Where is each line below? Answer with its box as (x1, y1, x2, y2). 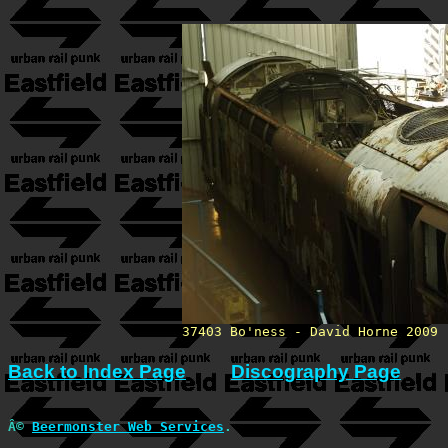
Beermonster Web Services (32, 419, 224, 435)
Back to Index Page (8, 360, 186, 382)
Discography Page (231, 360, 401, 382)
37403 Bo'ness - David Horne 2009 (182, 324, 438, 339)
